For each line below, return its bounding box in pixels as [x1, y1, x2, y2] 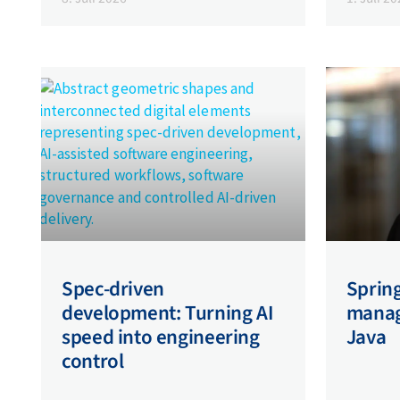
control [62, 346, 124, 376]
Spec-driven [62, 273, 164, 304]
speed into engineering [62, 321, 260, 352]
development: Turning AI [62, 297, 273, 328]
